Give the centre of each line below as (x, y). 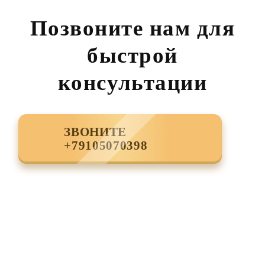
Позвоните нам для (132, 28)
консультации (132, 82)
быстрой (132, 55)
